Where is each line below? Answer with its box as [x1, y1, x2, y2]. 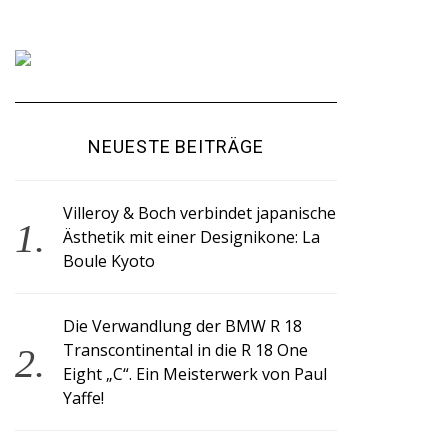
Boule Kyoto [63, 250, 156, 272]
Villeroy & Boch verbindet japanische [63, 202, 337, 224]
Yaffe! [63, 387, 105, 409]
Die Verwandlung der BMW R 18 [63, 315, 303, 337]
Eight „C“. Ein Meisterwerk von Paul [63, 363, 328, 385]
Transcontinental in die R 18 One [63, 339, 309, 361]
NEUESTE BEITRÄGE [88, 136, 264, 157]
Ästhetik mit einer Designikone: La [63, 226, 321, 248]
